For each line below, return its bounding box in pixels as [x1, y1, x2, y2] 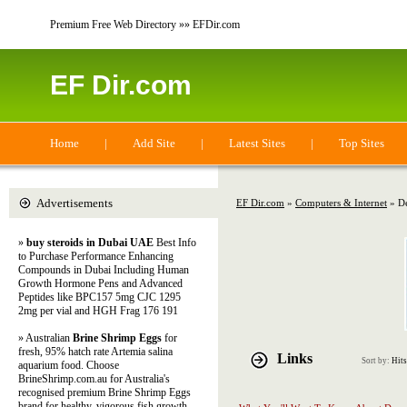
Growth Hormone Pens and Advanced [18, 277, 183, 290]
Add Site [133, 136, 175, 150]
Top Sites [339, 136, 384, 150]
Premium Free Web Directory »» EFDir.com [50, 18, 240, 31]
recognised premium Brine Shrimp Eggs [18, 386, 191, 399]
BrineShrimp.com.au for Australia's [18, 372, 170, 385]
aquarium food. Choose [18, 359, 119, 372]
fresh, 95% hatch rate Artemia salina [18, 345, 173, 358]
